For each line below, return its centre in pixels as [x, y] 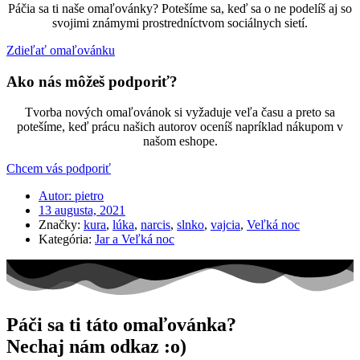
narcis [155, 225]
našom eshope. [180, 141]
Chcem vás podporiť [59, 169]
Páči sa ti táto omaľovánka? [121, 324]
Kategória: [65, 239]
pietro [88, 196]
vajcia [225, 225]
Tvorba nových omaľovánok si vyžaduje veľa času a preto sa [180, 112]
